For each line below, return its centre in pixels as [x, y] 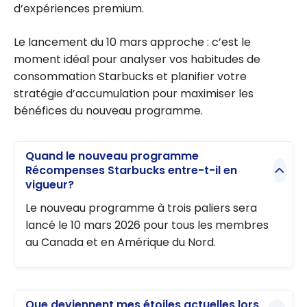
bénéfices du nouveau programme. [108, 111]
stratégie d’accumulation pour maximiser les [134, 94]
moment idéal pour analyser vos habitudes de [137, 60]
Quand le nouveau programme [112, 156]
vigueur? [50, 185]
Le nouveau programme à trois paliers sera [141, 208]
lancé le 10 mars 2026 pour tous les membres [147, 225]
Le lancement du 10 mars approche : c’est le [132, 42]
